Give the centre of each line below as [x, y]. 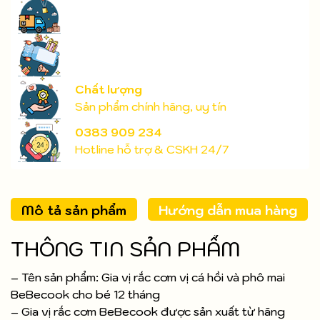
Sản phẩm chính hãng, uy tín [151, 107]
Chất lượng [109, 90]
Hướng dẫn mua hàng [228, 211]
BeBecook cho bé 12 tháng [85, 295]
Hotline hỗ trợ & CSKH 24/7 [152, 150]
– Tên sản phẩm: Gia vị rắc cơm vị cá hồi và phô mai [148, 277]
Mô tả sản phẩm [74, 211]
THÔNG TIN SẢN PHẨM [125, 249]
